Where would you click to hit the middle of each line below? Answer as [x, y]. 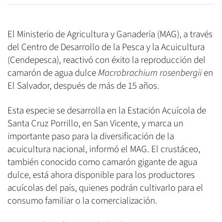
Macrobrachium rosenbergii [150, 73]
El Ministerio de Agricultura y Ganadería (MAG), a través [110, 34]
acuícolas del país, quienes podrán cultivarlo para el [105, 188]
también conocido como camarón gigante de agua [102, 162]
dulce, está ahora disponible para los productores [101, 175]
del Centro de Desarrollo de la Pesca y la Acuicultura [106, 47]
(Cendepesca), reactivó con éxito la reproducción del [107, 60]
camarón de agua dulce [53, 73]
